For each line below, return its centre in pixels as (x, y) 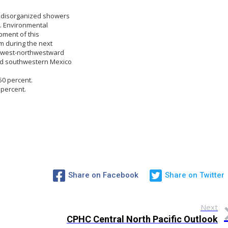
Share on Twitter (195, 175)
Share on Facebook (104, 175)
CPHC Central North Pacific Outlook (142, 219)
